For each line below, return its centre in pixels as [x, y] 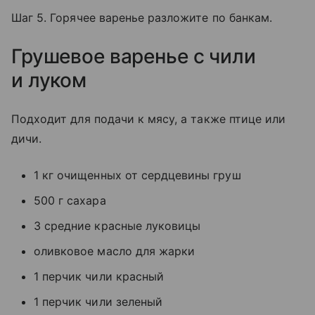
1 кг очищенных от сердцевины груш [137, 175]
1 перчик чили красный [99, 276]
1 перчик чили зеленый [98, 301]
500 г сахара [70, 200]
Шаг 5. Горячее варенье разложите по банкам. [142, 17]
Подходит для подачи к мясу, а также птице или [149, 118]
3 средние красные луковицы [117, 225]
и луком [49, 80]
